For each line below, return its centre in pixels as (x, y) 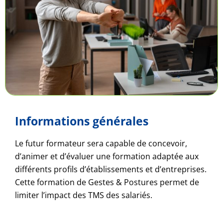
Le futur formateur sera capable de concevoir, (101, 144)
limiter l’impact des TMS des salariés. (84, 195)
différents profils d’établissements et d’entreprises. (111, 169)
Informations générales (82, 121)
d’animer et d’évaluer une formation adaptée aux (107, 157)
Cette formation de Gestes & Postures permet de (107, 182)
